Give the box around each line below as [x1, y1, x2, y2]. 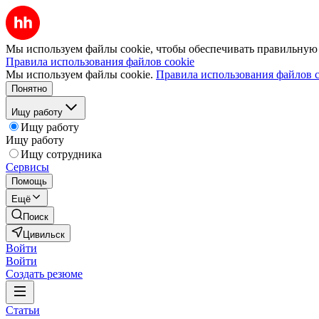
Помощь [11, 176, 47, 187]
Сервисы [6, 161, 49, 173]
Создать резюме [6, 268, 83, 280]
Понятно [11, 83, 47, 94]
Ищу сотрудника [21, 148, 102, 160]
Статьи [6, 304, 40, 316]
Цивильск [23, 229, 65, 240]
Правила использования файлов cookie [6, 56, 194, 68]
